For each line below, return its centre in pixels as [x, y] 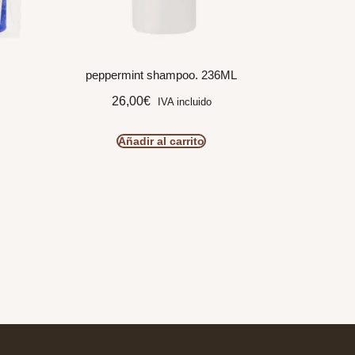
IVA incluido [184, 101]
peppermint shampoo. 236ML [161, 75]
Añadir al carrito [161, 141]
